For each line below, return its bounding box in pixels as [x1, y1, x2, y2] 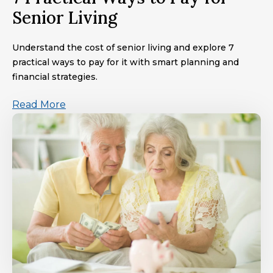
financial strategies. [12, 71, 97, 82]
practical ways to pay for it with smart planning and [12, 56, 239, 68]
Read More [12, 98, 66, 110]
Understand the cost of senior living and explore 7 [12, 41, 234, 53]
